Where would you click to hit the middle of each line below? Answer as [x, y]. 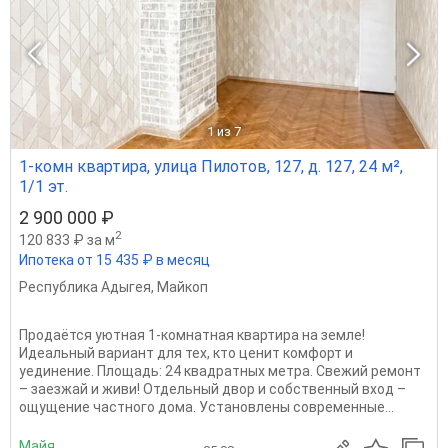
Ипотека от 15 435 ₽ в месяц [114, 259]
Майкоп [182, 286]
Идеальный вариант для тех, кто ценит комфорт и [186, 352]
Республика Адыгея [85, 286]
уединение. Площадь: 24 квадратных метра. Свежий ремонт [220, 370]
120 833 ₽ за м [67, 239]
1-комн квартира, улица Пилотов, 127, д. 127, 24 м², [211, 167]
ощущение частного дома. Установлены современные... [206, 406]
